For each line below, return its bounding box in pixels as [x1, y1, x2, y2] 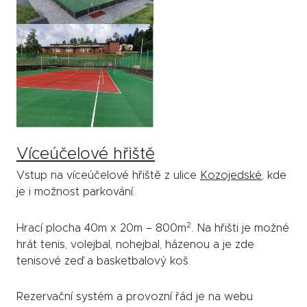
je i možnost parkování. [16, 186, 138, 197]
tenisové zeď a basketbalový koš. [16, 255, 191, 267]
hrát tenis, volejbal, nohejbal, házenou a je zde [16, 238, 254, 250]
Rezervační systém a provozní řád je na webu [16, 291, 253, 303]
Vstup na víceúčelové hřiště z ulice [16, 169, 200, 181]
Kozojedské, [200, 169, 264, 181]
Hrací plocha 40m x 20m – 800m [16, 222, 186, 234]
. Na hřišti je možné [191, 222, 289, 234]
